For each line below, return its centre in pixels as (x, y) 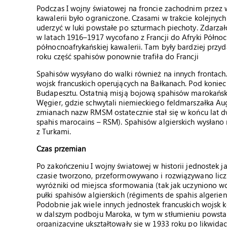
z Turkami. (54, 131)
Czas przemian (61, 148)
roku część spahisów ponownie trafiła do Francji (118, 56)
